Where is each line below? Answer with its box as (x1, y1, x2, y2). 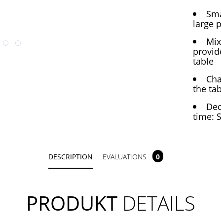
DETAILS (117, 189, 195, 217)
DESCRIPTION (48, 152, 93, 161)
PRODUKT (26, 189, 117, 217)
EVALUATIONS (102, 152, 148, 161)
